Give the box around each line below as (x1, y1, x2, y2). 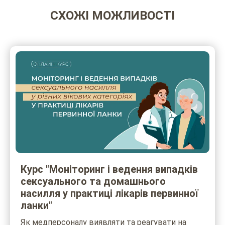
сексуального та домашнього (21, 175, 166, 187)
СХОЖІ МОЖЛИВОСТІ (50, 9, 175, 23)
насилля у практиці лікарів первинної (21, 187, 198, 199)
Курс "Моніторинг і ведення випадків (21, 163, 198, 175)
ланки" (21, 199, 52, 211)
